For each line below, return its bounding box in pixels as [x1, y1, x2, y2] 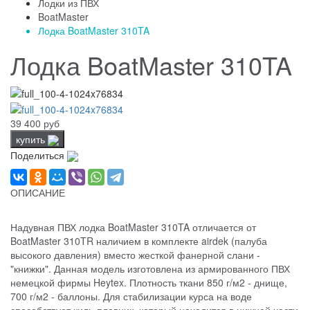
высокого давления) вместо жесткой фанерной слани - [10, 248, 260, 262]
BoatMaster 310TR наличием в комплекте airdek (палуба [10, 234, 267, 248]
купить [16, 131, 48, 146]
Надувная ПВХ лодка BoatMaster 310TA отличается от [10, 220, 256, 235]
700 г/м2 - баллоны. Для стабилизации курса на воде [10, 289, 252, 304]
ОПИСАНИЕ [10, 185, 65, 200]
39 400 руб [10, 116, 60, 130]
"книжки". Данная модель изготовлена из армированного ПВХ [10, 262, 290, 276]
